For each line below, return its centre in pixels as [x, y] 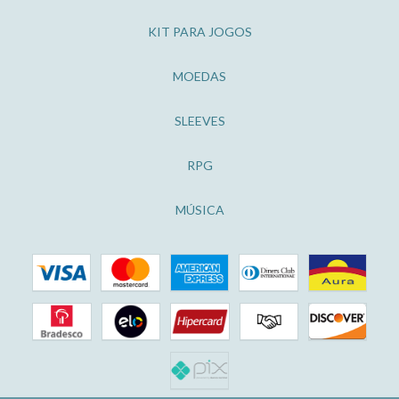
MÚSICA [199, 209]
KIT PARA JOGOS [199, 31]
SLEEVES [199, 120]
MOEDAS [199, 76]
